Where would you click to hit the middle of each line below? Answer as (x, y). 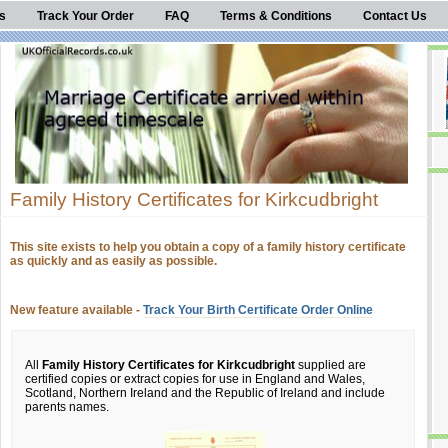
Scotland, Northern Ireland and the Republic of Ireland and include (205, 393)
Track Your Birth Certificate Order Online (258, 310)
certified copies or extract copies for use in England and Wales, (195, 379)
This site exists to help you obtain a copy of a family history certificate (208, 247)
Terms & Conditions (276, 16)
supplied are (330, 365)
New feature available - (76, 310)
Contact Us (395, 16)
